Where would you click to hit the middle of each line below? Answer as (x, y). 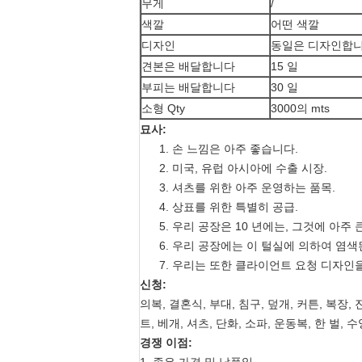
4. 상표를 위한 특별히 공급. (229, 207)
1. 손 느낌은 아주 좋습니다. (229, 149)
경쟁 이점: (166, 343)
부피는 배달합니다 (188, 87)
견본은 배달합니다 (188, 66)
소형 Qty (163, 108)
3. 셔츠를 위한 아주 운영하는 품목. (247, 187)
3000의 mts (300, 108)
